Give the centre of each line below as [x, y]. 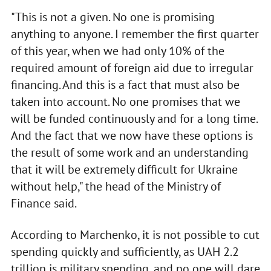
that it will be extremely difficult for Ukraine [124, 169]
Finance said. [44, 203]
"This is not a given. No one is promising [113, 17]
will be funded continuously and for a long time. [134, 118]
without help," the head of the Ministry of [116, 186]
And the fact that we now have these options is [132, 135]
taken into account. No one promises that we [125, 101]
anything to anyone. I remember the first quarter [135, 34]
